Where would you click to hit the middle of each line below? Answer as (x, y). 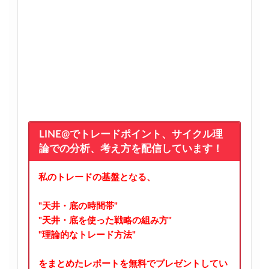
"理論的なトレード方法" (87, 235)
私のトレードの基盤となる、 (97, 177)
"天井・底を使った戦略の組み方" (105, 220)
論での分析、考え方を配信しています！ (131, 149)
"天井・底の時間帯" (78, 206)
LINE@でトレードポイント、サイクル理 (131, 134)
